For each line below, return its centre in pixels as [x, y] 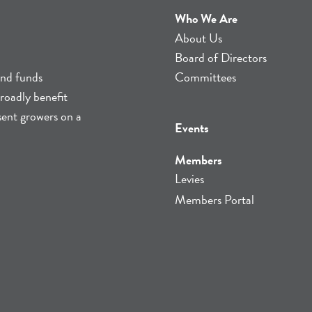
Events [192, 128]
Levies [189, 179]
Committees [205, 77]
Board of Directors [221, 57]
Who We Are [206, 18]
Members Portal [214, 200]
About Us [198, 38]
